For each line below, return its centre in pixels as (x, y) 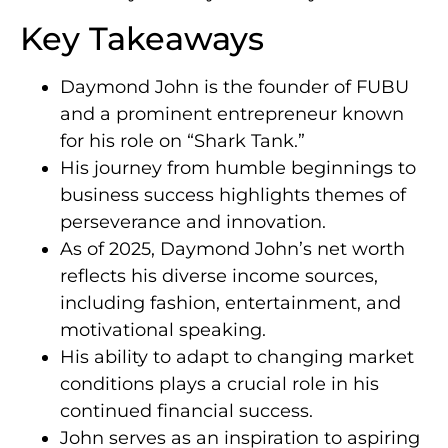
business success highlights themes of (233, 195)
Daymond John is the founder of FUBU (234, 87)
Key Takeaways (142, 39)
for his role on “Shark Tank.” (182, 141)
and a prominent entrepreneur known (232, 114)
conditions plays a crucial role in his (219, 384)
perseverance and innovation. (193, 222)
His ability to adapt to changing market (237, 357)
